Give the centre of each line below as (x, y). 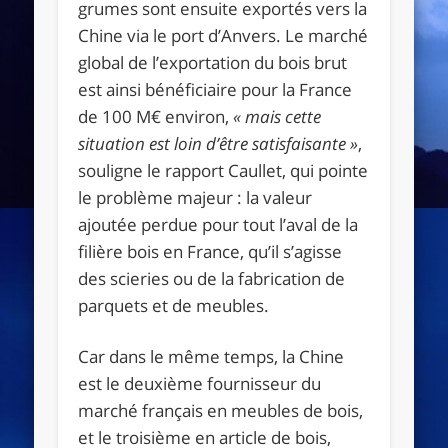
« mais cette (277, 116)
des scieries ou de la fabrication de (212, 278)
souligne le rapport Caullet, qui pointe (223, 170)
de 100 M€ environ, (156, 116)
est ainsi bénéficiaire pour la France (215, 89)
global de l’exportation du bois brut (213, 62)
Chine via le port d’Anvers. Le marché (223, 35)
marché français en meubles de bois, (221, 410)
